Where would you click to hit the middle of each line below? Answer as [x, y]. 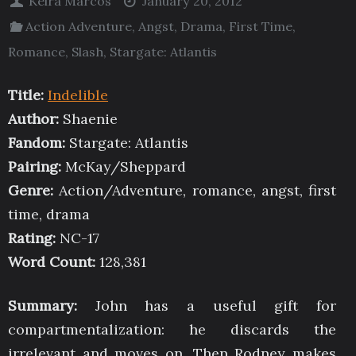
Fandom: [37, 143]
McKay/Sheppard [124, 167]
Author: [33, 119]
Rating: [32, 238]
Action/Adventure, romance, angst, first [195, 191]
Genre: [31, 191]
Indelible [78, 95]
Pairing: [35, 167]
